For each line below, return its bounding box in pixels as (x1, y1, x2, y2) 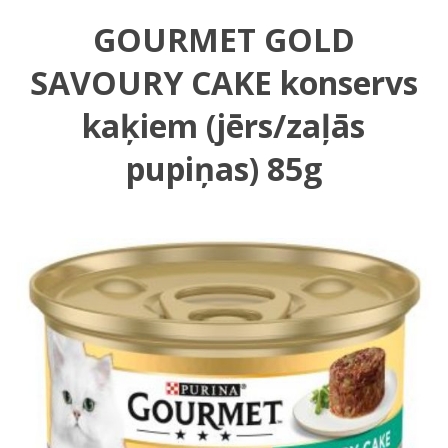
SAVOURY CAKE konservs (29, 60, 418, 104)
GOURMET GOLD (92, 17, 355, 61)
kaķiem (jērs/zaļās (82, 103, 366, 147)
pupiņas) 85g (125, 146, 322, 190)
